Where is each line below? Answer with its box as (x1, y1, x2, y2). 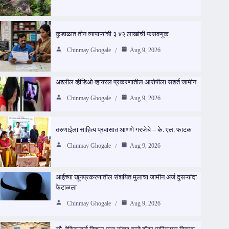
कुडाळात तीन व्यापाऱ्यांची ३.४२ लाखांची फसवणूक (55, 30, 169, 38)
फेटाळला (55, 183, 77, 191)
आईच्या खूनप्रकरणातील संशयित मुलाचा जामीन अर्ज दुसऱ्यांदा (55, 173, 197, 181)
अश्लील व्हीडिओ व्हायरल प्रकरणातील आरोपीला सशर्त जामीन (55, 78, 196, 86)
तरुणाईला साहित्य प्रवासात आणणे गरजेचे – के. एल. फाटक (55, 126, 192, 134)
